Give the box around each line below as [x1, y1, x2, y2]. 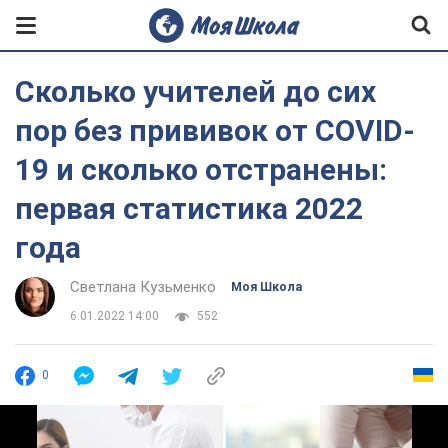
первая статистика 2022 [15, 191, 363, 226]
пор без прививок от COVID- [15, 113, 415, 148]
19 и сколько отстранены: [15, 152, 387, 187]
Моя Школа [231, 280, 302, 294]
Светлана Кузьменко [70, 278, 216, 296]
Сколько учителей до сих [15, 74, 376, 109]
